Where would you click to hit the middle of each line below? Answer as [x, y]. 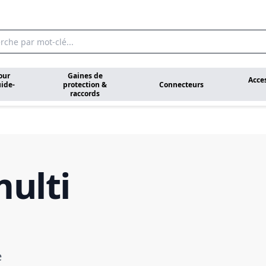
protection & [85, 84]
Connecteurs [181, 84]
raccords [85, 93]
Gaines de [85, 75]
